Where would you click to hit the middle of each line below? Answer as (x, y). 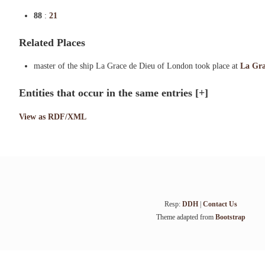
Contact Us (220, 204)
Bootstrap (230, 217)
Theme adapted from (185, 217)
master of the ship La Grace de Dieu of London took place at (137, 66)
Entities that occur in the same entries (107, 93)
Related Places (52, 43)
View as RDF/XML (53, 117)
